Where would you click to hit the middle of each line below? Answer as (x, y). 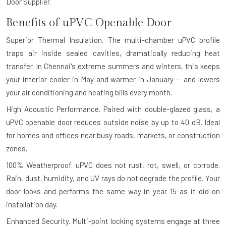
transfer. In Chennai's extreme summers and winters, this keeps (113, 66)
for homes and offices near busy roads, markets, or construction (113, 135)
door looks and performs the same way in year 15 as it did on (113, 191)
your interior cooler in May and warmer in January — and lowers (113, 79)
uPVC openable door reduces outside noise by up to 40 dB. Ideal (113, 122)
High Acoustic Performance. (53, 109)
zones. (17, 148)
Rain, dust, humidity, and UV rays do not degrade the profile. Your (113, 178)
